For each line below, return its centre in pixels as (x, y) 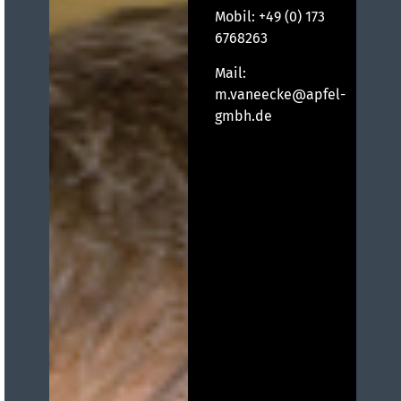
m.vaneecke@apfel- (281, 94)
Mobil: (237, 17)
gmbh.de (244, 115)
